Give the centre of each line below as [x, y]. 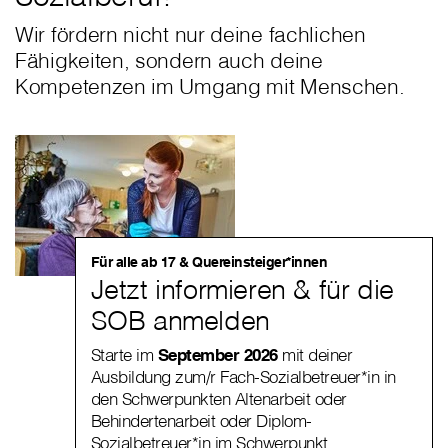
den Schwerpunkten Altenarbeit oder [218, 398]
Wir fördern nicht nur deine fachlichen [190, 34]
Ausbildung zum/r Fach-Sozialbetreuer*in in [243, 376]
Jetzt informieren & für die [242, 289]
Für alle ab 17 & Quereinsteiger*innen [209, 262]
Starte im [124, 354]
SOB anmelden [180, 320]
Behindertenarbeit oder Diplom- [201, 420]
